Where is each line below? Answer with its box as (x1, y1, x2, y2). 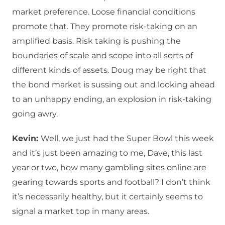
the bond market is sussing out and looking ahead (12, 80, 215, 90)
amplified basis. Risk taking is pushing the (12, 36, 181, 46)
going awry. (12, 109, 58, 119)
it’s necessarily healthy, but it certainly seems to (12, 192, 203, 202)
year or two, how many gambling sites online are (12, 163, 206, 173)
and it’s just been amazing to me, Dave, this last (12, 148, 202, 158)
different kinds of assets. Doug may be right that (12, 65, 206, 75)
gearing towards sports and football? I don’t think (12, 177, 210, 187)
